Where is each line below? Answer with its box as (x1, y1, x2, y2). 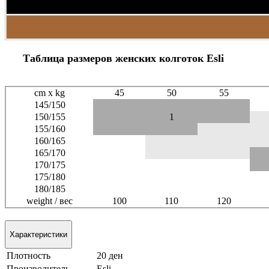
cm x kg (34, 87, 65, 98)
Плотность (7, 250, 50, 261)
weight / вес (26, 195, 73, 206)
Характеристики (10, 229, 67, 239)
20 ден (97, 250, 123, 261)
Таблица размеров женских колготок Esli (23, 52, 224, 64)
